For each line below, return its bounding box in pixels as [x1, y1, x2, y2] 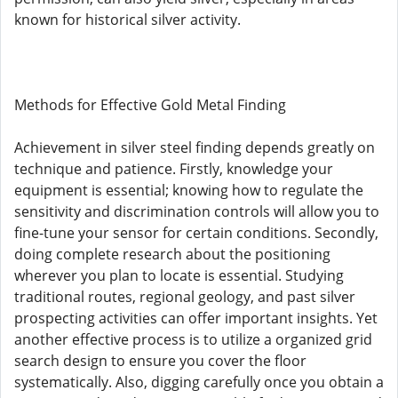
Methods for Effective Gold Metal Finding [14, 95, 286, 115]
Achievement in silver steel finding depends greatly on [14, 138, 375, 157]
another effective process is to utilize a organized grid [14, 330, 372, 349]
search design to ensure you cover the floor [14, 351, 306, 370]
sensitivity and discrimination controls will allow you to [14, 202, 379, 221]
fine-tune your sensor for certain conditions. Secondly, [14, 223, 378, 243]
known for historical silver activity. [14, 10, 241, 29]
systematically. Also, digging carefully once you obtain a [14, 372, 384, 392]
